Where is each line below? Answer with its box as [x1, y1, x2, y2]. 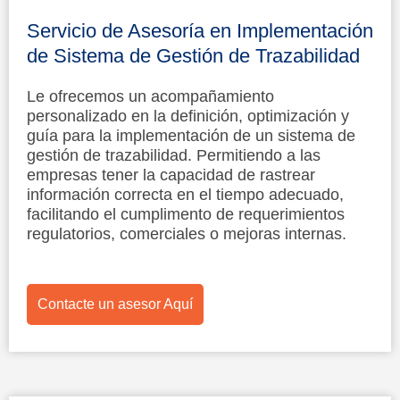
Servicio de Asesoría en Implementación [27, 19, 373, 42]
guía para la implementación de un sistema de [27, 126, 355, 145]
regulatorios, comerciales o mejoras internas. [27, 224, 346, 243]
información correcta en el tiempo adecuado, [27, 185, 344, 204]
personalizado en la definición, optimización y [27, 106, 349, 125]
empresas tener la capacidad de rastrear [27, 165, 315, 184]
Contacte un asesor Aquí [37, 296, 193, 312]
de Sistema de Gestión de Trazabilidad [27, 44, 360, 67]
